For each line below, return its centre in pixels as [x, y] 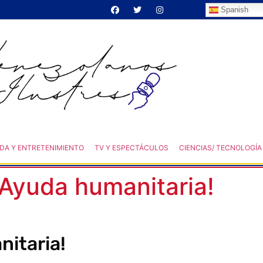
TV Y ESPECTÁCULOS [131, 147]
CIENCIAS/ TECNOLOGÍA [220, 147]
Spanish [233, 9]
